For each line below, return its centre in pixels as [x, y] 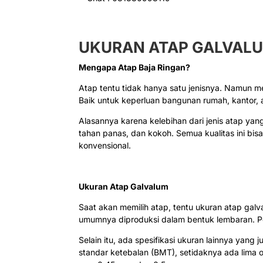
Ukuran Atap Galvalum [124, 187]
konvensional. [105, 146]
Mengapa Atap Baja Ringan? [135, 68]
